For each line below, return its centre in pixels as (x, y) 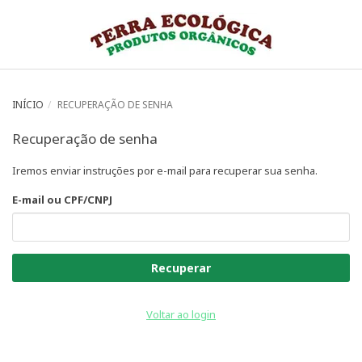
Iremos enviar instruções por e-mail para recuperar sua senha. (165, 170)
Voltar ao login (181, 314)
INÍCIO (28, 105)
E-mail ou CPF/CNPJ (62, 200)
